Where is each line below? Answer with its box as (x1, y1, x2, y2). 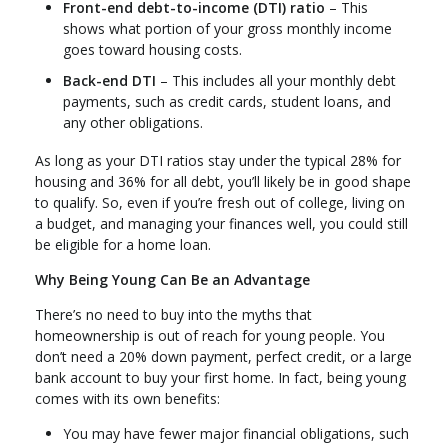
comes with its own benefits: (35, 389, 220, 409)
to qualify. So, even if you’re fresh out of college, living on (35, 193, 405, 213)
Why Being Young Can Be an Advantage (35, 270, 310, 290)
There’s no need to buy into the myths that (35, 305, 312, 325)
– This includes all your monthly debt (156, 71, 396, 91)
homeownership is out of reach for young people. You (35, 326, 385, 346)
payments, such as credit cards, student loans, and (63, 92, 391, 112)
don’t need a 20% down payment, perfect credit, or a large (35, 347, 412, 367)
